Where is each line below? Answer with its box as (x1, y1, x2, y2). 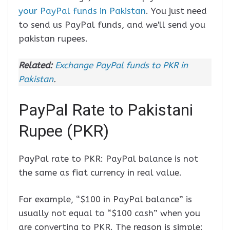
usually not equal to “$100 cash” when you (18, 208, 200, 219)
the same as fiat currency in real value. (18, 167, 182, 178)
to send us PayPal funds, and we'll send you (18, 19, 205, 30)
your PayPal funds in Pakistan (18, 5, 146, 16)
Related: (18, 60, 52, 71)
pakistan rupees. (18, 33, 88, 44)
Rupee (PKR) (18, 121, 109, 141)
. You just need (146, 5, 207, 16)
